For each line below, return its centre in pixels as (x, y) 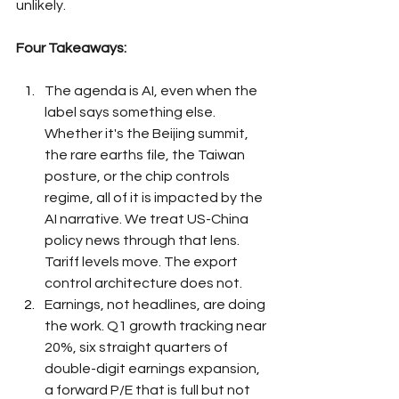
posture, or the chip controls (138, 176)
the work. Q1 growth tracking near (157, 326)
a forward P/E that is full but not (149, 390)
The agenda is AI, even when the (152, 90)
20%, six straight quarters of (138, 347)
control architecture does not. (143, 283)
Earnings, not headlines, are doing (156, 304)
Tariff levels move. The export (142, 261)
